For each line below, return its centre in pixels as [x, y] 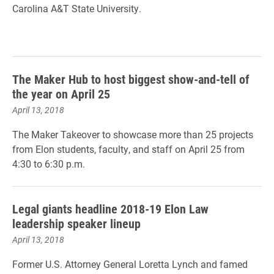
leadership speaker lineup [76, 223]
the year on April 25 [61, 94]
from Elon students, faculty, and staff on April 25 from [128, 149]
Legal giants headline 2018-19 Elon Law [110, 209]
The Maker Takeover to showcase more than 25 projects [133, 134]
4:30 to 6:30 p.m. [49, 164]
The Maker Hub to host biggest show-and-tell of [131, 79]
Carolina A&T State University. [77, 8]
